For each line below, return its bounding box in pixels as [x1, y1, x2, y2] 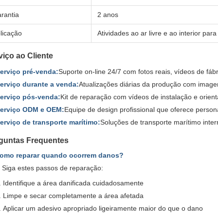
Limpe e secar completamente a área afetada [3, 192, 144, 200]
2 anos [97, 11, 118, 18]
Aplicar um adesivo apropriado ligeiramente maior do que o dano [3, 204, 203, 212]
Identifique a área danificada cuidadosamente [3, 179, 144, 187]
